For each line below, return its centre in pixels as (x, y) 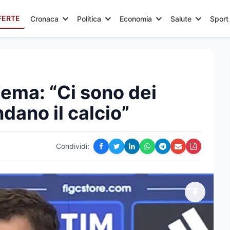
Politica (89, 18)
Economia (136, 18)
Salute (181, 18)
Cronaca (44, 18)
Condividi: (73, 146)
